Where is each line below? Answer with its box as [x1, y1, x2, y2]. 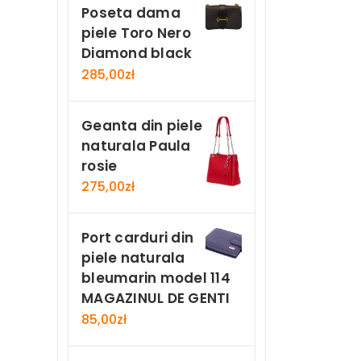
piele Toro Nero [81, 23, 191, 44]
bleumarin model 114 [81, 268, 230, 288]
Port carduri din [81, 228, 193, 248]
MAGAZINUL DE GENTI [81, 288, 230, 309]
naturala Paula [81, 135, 191, 156]
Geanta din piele [81, 115, 202, 135]
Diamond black [81, 44, 193, 64]
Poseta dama [81, 3, 180, 23]
